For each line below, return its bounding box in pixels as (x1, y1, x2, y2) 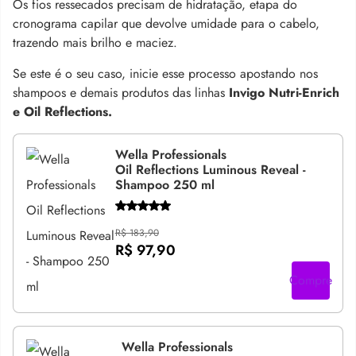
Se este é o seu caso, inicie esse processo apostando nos (13, 64, 318, 83)
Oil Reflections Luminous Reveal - (114, 160, 306, 179)
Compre (289, 270, 332, 289)
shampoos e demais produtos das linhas (13, 83, 229, 102)
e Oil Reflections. (13, 102, 112, 121)
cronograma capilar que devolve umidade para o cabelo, (13, 14, 319, 33)
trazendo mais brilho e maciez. (13, 33, 177, 52)
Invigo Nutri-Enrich (229, 83, 339, 102)
